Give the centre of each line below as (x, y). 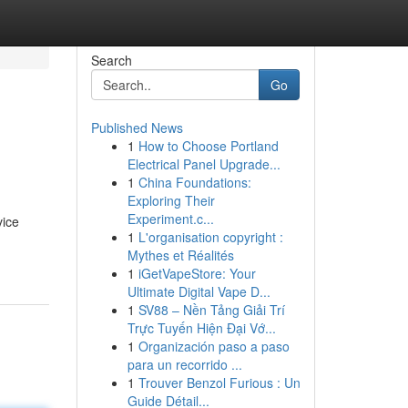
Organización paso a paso (214, 346)
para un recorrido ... (184, 364)
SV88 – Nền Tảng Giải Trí (211, 310)
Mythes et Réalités (180, 255)
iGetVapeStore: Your (197, 273)
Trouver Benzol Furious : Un (219, 382)
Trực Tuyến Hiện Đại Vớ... (201, 328)
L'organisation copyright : (210, 237)
